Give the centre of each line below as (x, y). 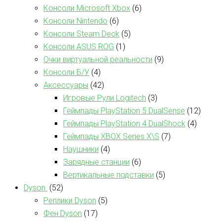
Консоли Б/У (66, 72)
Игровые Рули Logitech (105, 98)
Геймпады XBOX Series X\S (111, 136)
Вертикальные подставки (109, 175)
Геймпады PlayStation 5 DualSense (124, 110)
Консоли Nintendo (75, 21)
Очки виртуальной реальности (98, 59)
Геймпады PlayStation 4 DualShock (124, 123)
